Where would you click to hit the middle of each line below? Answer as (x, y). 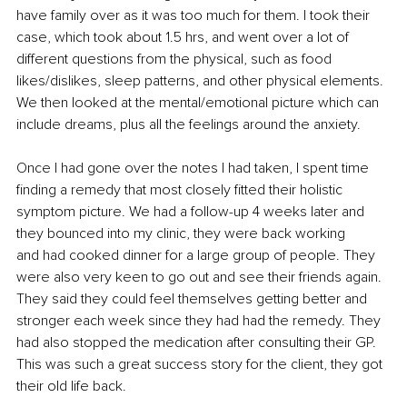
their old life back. (71, 387)
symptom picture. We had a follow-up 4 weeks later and (192, 212)
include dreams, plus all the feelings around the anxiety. (189, 125)
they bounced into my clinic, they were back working (183, 234)
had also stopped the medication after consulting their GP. (198, 343)
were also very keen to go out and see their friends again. (201, 278)
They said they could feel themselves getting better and (194, 299)
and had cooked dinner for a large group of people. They (198, 256)
